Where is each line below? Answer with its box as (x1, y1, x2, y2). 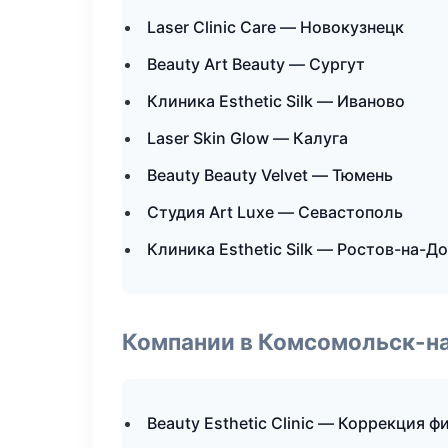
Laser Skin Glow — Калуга (147, 128, 348, 148)
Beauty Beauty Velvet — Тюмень (147, 165, 393, 185)
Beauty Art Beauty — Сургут (147, 54, 365, 74)
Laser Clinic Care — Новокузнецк (147, 17, 404, 37)
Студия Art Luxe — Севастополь (147, 202, 403, 222)
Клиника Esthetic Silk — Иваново (147, 91, 405, 111)
